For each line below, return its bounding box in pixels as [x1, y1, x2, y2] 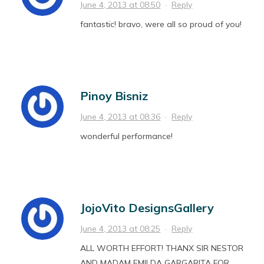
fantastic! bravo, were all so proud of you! [80, 19, 242, 30]
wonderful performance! [80, 131, 173, 142]
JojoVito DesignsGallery [80, 200, 214, 216]
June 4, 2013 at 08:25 [80, 223, 161, 235]
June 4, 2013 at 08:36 [80, 111, 161, 123]
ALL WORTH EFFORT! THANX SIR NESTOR [80, 243, 244, 254]
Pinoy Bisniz [80, 88, 148, 104]
